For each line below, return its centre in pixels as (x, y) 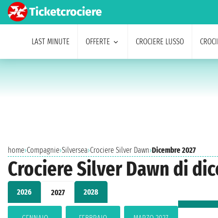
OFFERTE (98, 42)
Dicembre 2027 (174, 150)
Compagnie (43, 150)
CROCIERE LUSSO (160, 42)
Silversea (75, 150)
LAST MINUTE (50, 42)
